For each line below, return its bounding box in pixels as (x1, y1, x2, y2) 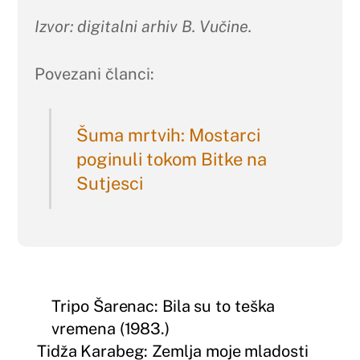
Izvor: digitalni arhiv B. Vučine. (34, 17, 252, 37)
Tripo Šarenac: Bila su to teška (51, 296, 276, 316)
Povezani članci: (34, 64, 154, 84)
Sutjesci (76, 172, 143, 194)
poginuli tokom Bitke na (76, 148, 267, 170)
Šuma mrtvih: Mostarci (76, 124, 260, 145)
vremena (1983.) (51, 318, 170, 338)
